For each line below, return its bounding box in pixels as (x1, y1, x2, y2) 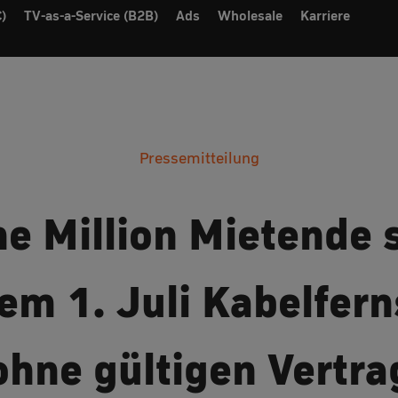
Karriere (299, 7, 350, 24)
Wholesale (217, 7, 283, 24)
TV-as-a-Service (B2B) (23, 7, 158, 24)
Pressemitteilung (139, 149, 259, 167)
